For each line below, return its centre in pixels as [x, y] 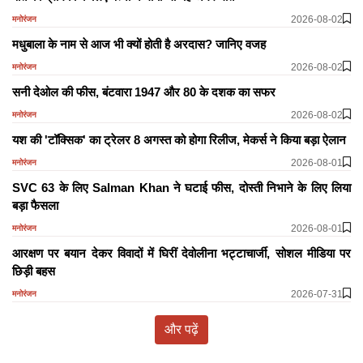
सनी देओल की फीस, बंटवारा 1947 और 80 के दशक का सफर [144, 92]
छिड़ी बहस [34, 271]
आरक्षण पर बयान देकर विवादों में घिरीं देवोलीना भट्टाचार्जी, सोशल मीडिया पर [181, 253]
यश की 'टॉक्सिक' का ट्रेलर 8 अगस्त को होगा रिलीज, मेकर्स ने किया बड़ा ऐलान [179, 139]
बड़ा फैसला [35, 205]
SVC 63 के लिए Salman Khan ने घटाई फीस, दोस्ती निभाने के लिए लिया [181, 187]
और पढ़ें [181, 329]
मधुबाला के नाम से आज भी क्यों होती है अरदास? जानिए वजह [139, 44]
